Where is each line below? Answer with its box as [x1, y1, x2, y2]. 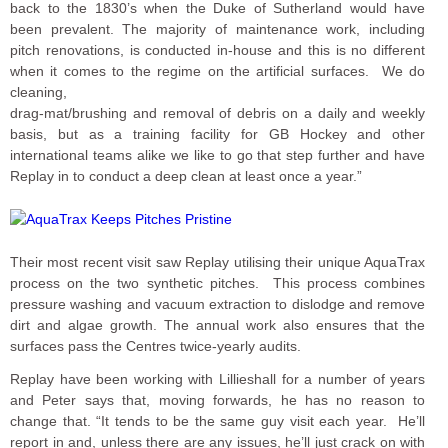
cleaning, [10, 83, 67, 100]
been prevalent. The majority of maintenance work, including [10, 20, 426, 37]
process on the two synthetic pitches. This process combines [10, 274, 426, 291]
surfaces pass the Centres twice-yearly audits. [10, 337, 301, 354]
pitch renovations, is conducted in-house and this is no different [10, 41, 426, 58]
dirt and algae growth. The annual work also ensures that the [10, 316, 426, 333]
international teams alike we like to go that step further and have [10, 146, 426, 163]
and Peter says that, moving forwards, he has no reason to [10, 391, 426, 408]
